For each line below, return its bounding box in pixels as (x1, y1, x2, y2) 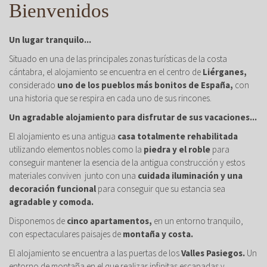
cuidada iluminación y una (138, 170, 243, 181)
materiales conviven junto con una (9, 170, 138, 181)
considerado (9, 79, 57, 91)
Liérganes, (203, 66, 247, 77)
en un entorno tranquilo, (152, 215, 243, 226)
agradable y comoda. (9, 196, 94, 207)
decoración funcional (9, 183, 96, 194)
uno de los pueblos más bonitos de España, (57, 79, 233, 91)
